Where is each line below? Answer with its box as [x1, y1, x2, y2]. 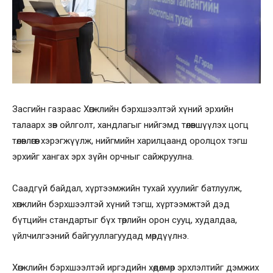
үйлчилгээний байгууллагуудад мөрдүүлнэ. [12, 230, 189, 242]
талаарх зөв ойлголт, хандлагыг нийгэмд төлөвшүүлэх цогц [12, 119, 249, 131]
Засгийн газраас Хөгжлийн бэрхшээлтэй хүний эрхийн [12, 104, 233, 115]
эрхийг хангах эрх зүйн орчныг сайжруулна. [12, 151, 194, 163]
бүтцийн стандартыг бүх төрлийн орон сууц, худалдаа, [12, 214, 237, 226]
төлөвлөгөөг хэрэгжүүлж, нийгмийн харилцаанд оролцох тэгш [12, 135, 247, 147]
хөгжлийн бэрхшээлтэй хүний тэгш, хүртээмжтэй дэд [12, 199, 230, 210]
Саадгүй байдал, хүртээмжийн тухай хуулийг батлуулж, [12, 183, 242, 194]
